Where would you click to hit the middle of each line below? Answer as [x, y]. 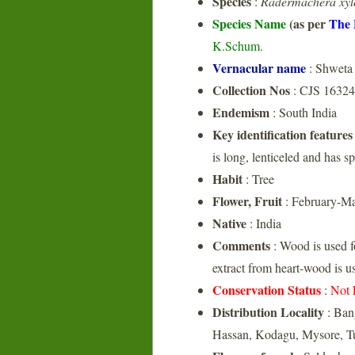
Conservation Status [267, 290]
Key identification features [282, 134]
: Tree [258, 179]
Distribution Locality [268, 312]
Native [229, 223]
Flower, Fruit [247, 201]
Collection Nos [251, 90]
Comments [241, 245]
